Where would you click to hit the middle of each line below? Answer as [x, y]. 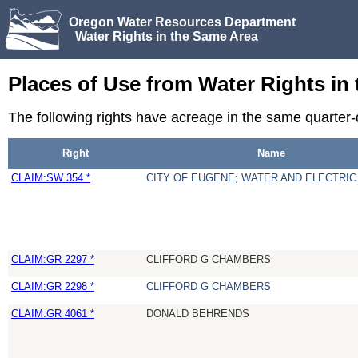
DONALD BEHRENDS [198, 314]
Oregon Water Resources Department [182, 22]
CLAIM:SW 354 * [51, 178]
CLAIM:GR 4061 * [53, 314]
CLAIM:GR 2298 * [53, 287]
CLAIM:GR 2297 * [53, 260]
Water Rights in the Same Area [163, 36]
